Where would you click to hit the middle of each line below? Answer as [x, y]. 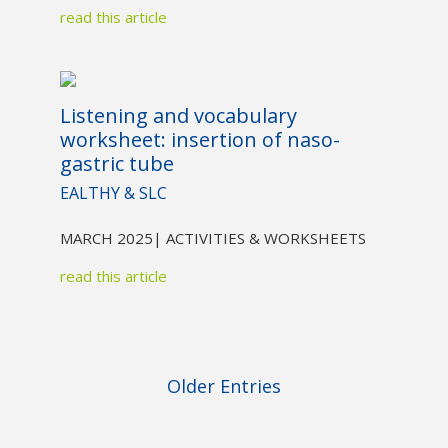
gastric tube [116, 164]
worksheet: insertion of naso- [199, 140]
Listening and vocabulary [178, 116]
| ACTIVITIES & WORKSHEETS [259, 238]
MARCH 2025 [106, 238]
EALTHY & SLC [113, 193]
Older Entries [224, 386]
